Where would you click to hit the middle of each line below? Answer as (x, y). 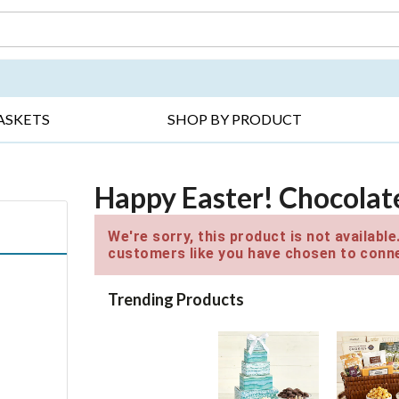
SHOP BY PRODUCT (235, 119)
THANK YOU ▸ (138, 56)
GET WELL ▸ (278, 56)
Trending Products (176, 299)
